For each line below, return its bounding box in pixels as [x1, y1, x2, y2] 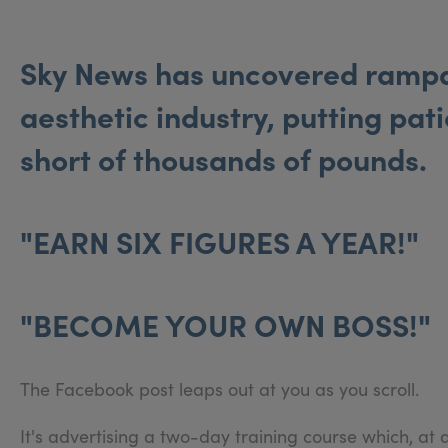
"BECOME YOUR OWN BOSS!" [20, 302, 431, 345]
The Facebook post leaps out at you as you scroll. [20, 376, 419, 401]
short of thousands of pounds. [20, 136, 427, 179]
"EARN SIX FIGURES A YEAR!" [20, 219, 419, 262]
